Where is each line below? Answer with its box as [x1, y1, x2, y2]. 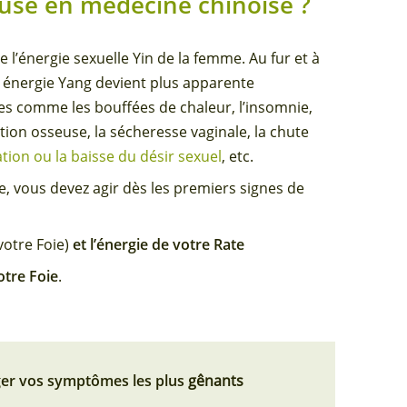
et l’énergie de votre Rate [73, 234, 245, 255]
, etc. [222, 146, 254, 167]
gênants [188, 371, 244, 392]
